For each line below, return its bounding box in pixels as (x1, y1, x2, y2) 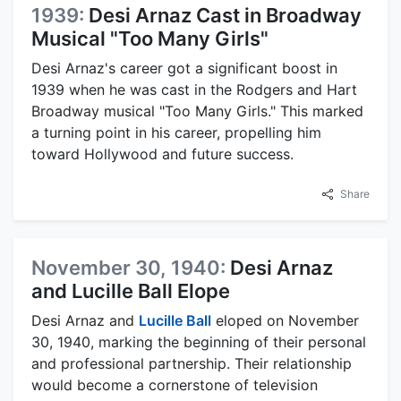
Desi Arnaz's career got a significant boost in (31, 59, 337, 77)
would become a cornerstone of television (31, 376, 318, 394)
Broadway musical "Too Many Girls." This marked (31, 102, 363, 120)
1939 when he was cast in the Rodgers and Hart (31, 81, 357, 98)
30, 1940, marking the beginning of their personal (31, 333, 366, 351)
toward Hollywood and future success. (31, 145, 294, 163)
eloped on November (211, 311, 359, 329)
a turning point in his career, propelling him (31, 124, 321, 141)
